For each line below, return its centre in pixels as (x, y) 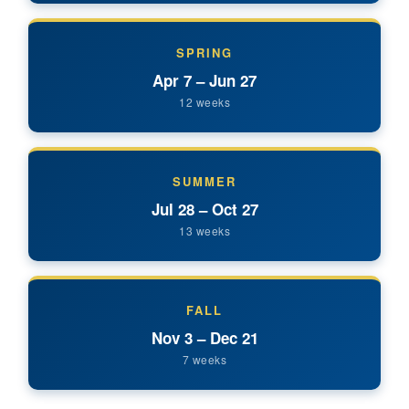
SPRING (204, 52)
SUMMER (204, 181)
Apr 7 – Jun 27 (204, 80)
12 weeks (204, 101)
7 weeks (204, 359)
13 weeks (204, 230)
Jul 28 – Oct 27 (204, 209)
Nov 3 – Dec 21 (204, 337)
